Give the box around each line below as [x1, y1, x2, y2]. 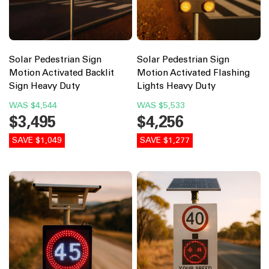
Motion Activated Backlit [8, 67, 114, 78]
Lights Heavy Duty [137, 80, 216, 91]
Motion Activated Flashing [137, 67, 250, 78]
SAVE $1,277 [140, 134, 190, 145]
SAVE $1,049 [11, 134, 62, 145]
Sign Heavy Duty [8, 80, 80, 91]
